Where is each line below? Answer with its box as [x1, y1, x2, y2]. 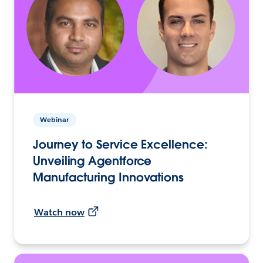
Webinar [40, 114, 69, 124]
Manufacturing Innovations [33, 169, 184, 185]
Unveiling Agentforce [33, 153, 152, 168]
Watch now [34, 205, 85, 218]
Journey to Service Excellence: [33, 136, 208, 152]
